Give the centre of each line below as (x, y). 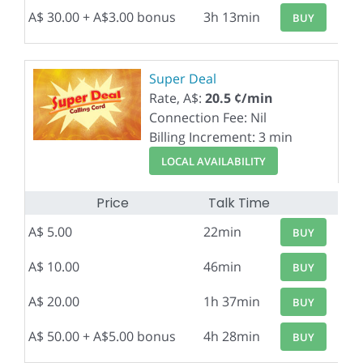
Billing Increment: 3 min (221, 137)
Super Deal (183, 79)
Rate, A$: (177, 98)
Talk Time (239, 203)
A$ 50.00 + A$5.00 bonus (102, 336)
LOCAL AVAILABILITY (213, 161)
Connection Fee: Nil (208, 117)
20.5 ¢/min (239, 98)
